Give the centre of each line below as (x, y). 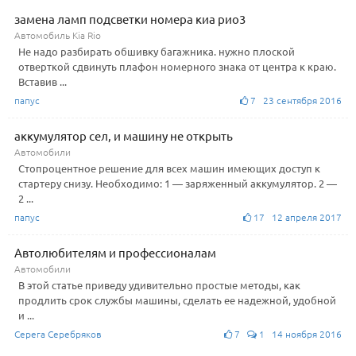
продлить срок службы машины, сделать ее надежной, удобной (177, 300)
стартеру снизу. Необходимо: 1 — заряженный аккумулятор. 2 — (178, 183)
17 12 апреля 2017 (296, 217)
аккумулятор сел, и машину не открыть (124, 135)
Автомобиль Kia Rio (58, 35)
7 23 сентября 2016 (295, 100)
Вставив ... (43, 81)
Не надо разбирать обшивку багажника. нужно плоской (157, 51)
